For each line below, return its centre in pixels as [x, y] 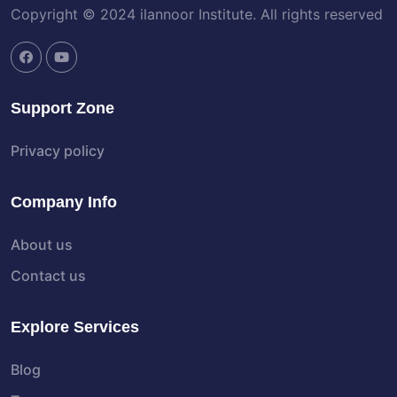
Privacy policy [58, 151]
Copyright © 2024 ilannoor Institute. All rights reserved [197, 15]
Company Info [64, 202]
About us [42, 245]
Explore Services [75, 327]
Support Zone [62, 109]
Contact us [48, 276]
